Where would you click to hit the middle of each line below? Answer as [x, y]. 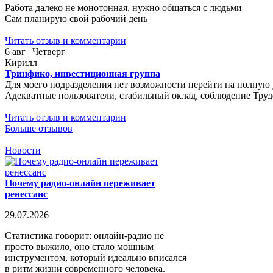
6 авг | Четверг [35, 51]
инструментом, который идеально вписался [96, 257]
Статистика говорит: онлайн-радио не [84, 235]
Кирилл [21, 62]
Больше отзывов [39, 128]
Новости [23, 150]
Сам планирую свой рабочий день [76, 18]
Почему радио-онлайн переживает [80, 183]
